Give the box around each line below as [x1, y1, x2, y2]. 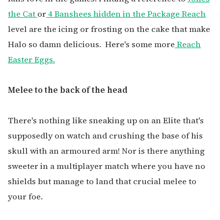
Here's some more [105, 38, 175, 50]
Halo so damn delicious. [8, 38, 103, 50]
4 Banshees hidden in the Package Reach [46, 8, 206, 20]
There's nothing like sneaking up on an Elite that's [8, 114, 204, 126]
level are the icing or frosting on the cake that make [8, 23, 210, 35]
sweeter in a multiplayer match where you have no [8, 160, 205, 172]
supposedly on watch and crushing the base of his [8, 130, 203, 141]
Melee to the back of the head [8, 84, 128, 96]
